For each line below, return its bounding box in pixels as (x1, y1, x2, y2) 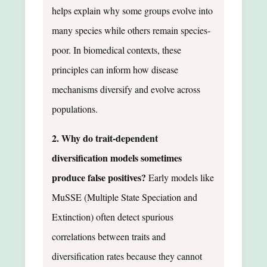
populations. (52, 102, 98, 115)
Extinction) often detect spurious (52, 210, 173, 223)
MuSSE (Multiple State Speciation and (52, 190, 197, 203)
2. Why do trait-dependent (52, 131, 158, 145)
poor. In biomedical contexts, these (52, 43, 181, 56)
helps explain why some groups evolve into (52, 4, 213, 17)
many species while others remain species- (52, 23, 210, 36)
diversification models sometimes (52, 150, 182, 164)
